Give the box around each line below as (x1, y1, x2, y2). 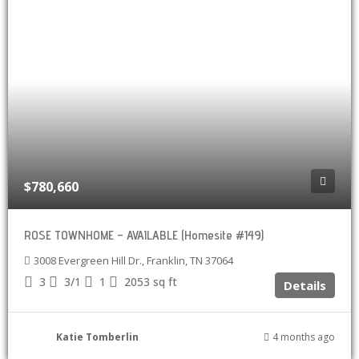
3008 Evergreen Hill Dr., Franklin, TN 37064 (34, 253, 233, 268)
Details (284, 277, 326, 293)
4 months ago (272, 330, 335, 344)
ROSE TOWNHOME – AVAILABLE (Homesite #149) (24, 228, 264, 243)
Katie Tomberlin (56, 330, 139, 344)
